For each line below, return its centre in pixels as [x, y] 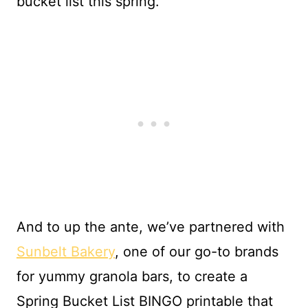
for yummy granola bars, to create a [132, 276]
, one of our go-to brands [197, 252]
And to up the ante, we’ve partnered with [151, 227]
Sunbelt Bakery [66, 252]
